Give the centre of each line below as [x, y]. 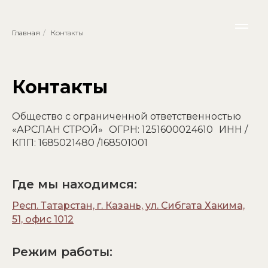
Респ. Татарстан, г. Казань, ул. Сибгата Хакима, [128, 205]
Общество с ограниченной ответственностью [127, 116]
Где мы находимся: [74, 184]
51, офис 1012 [43, 219]
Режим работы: [62, 252]
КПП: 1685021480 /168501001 [80, 143]
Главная [26, 33]
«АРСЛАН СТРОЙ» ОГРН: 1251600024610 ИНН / [130, 130]
